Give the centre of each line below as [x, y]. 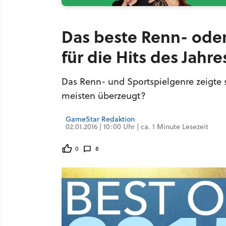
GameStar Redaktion [100, 119]
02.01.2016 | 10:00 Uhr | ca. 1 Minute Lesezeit [137, 127]
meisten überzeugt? [104, 96]
